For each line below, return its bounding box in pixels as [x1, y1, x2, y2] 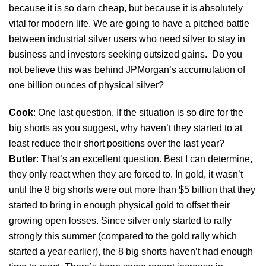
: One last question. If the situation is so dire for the [33, 107, 243, 118]
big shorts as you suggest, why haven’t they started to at [9, 122, 242, 133]
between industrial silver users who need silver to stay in [9, 33, 245, 44]
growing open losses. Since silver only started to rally [9, 215, 232, 226]
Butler [9, 153, 36, 164]
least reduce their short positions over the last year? [9, 138, 224, 148]
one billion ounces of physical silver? [9, 80, 164, 90]
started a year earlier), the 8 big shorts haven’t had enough [9, 246, 253, 256]
